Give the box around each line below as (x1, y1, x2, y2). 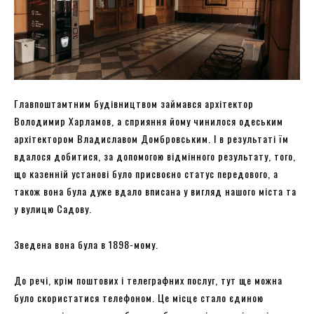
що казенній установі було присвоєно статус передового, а (14, 165, 278, 181)
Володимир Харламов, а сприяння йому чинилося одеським (14, 113, 283, 128)
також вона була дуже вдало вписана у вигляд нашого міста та (14, 183, 296, 198)
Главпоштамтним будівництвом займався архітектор (14, 95, 254, 111)
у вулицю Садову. (14, 200, 95, 216)
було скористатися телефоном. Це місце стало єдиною (14, 289, 264, 305)
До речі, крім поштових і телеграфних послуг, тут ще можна (14, 272, 282, 287)
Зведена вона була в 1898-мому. (14, 236, 161, 252)
